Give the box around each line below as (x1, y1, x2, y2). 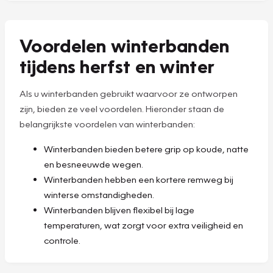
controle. (44, 234, 80, 246)
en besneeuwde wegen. (44, 158, 143, 169)
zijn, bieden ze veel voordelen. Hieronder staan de (19, 102, 224, 114)
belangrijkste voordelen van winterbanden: (19, 118, 195, 129)
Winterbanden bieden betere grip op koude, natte (44, 143, 249, 154)
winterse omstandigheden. (44, 188, 154, 200)
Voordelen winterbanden (19, 33, 230, 57)
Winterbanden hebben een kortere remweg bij (44, 173, 233, 185)
